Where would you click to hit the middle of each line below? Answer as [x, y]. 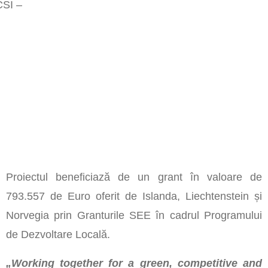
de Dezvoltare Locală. [58, 235]
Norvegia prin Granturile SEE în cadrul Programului [134, 216]
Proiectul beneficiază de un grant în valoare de [134, 177]
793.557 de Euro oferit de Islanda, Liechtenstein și [134, 197]
